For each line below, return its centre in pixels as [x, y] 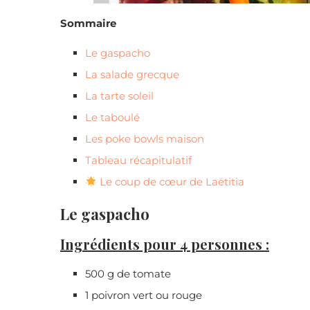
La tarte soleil [119, 96]
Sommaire [88, 24]
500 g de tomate [128, 274]
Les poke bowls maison [145, 139]
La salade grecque [132, 75]
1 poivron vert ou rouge [144, 295]
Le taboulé [112, 118]
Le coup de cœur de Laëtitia [171, 182]
